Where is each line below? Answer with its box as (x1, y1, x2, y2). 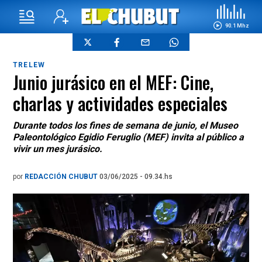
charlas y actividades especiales (13, 90, 227, 116)
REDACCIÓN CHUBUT (25, 173, 99, 181)
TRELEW (13, 61, 46, 69)
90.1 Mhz (225, 22, 249, 29)
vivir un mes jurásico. (13, 143, 105, 154)
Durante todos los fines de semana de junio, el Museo (13, 120, 238, 131)
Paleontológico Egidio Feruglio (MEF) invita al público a (13, 132, 244, 143)
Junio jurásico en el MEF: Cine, (13, 69, 213, 95)
